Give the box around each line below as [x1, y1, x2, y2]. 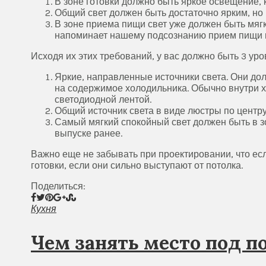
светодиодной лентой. [55, 94, 151, 106]
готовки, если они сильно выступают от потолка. [31, 160, 243, 172]
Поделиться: [31, 180, 85, 192]
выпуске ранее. [55, 128, 122, 140]
